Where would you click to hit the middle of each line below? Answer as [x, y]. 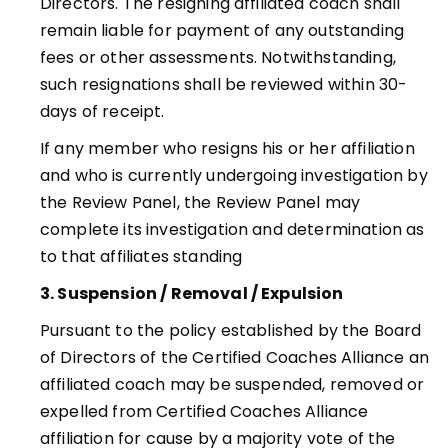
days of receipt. [102, 111]
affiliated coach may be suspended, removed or [232, 384]
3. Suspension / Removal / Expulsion [192, 293]
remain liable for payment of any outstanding [222, 30]
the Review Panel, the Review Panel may [200, 202]
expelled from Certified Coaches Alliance [204, 411]
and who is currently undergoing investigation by [234, 175]
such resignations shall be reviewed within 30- [224, 84]
